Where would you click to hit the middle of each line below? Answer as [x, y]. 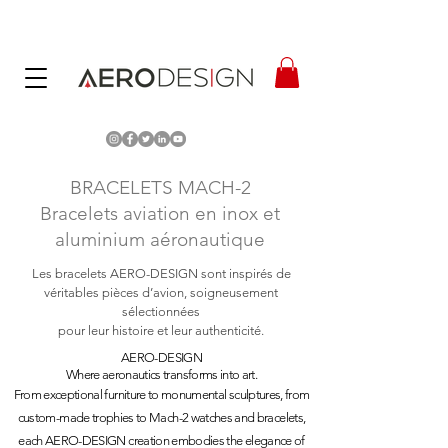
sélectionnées [161, 312]
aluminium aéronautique [160, 240]
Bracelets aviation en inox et [160, 214]
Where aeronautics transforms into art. [161, 375]
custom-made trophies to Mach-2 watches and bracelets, [161, 418]
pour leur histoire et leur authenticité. [161, 331]
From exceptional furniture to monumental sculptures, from [161, 395]
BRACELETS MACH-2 [160, 188]
